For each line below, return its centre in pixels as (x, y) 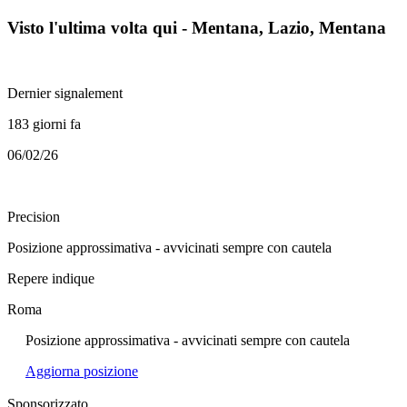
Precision (34, 217)
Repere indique (51, 279)
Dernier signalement (65, 94)
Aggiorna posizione (82, 372)
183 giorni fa (44, 124)
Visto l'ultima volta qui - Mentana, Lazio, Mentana (197, 27)
